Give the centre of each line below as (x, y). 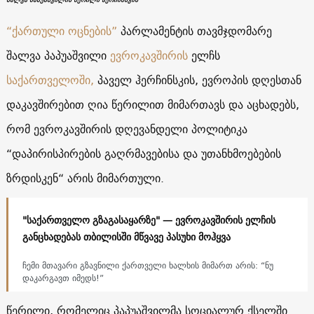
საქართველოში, (50, 80)
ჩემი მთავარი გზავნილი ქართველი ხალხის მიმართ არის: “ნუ (148, 265)
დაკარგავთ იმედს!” (63, 278)
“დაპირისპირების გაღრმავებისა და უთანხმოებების (143, 153)
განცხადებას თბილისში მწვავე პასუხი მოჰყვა (126, 237)
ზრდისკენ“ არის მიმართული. (85, 178)
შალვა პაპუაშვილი (58, 55)
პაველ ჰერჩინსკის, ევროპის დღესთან (197, 80)
